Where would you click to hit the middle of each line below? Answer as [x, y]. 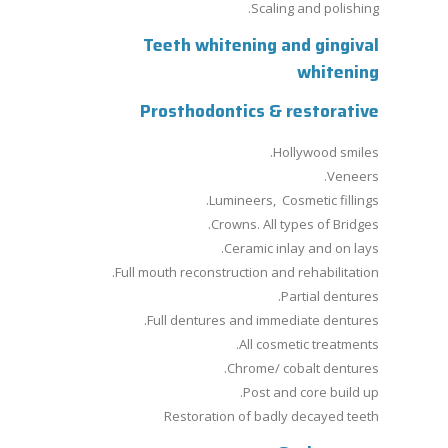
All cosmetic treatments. [309, 344]
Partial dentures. [330, 296]
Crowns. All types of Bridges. [295, 224]
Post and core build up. [311, 392]
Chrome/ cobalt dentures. [303, 368]
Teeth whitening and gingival [261, 45]
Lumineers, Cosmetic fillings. [294, 200]
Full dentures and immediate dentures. [263, 320]
